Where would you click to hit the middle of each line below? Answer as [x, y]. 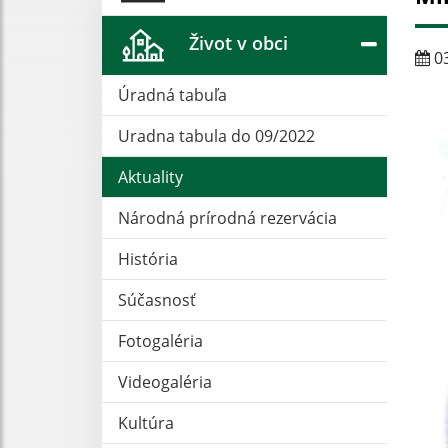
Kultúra [146, 422]
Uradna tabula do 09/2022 [216, 135]
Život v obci [238, 42]
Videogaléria [165, 381]
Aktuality [150, 176]
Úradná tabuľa [172, 94]
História [148, 258]
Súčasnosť [157, 299]
